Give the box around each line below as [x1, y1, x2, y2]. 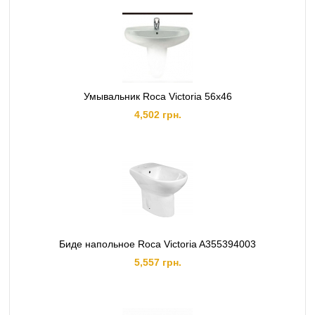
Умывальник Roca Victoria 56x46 [83, 91, 232, 102]
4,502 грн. [134, 109, 181, 120]
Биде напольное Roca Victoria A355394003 [59, 238, 256, 250]
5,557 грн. [134, 257, 181, 268]
